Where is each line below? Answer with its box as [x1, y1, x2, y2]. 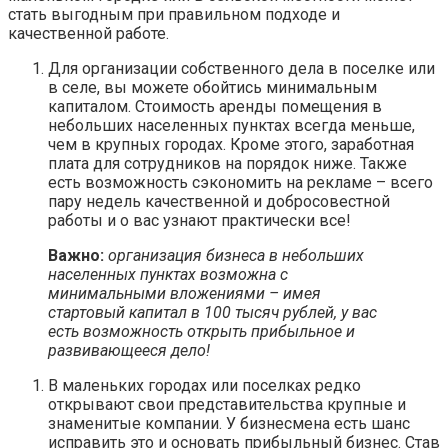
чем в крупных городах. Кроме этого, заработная [48, 135, 414, 155]
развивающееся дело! [48, 341, 210, 361]
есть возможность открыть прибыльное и [48, 322, 355, 342]
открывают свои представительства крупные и [48, 395, 406, 415]
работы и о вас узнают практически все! [48, 211, 351, 231]
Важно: [48, 246, 104, 266]
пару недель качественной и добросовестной [48, 192, 390, 212]
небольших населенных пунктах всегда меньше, [48, 116, 415, 136]
